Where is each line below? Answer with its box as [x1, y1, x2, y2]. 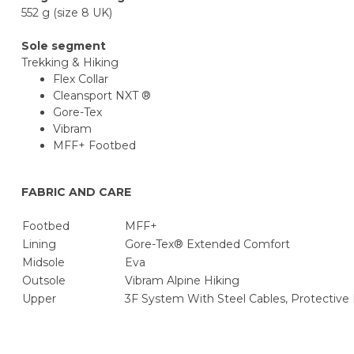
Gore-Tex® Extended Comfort [125, 236, 290, 251]
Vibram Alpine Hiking [125, 273, 239, 288]
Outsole [22, 273, 66, 288]
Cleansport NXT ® [53, 88, 151, 103]
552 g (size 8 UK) [21, 5, 112, 20]
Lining [22, 236, 56, 251]
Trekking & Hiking [21, 55, 119, 70]
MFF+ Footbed [53, 137, 136, 153]
